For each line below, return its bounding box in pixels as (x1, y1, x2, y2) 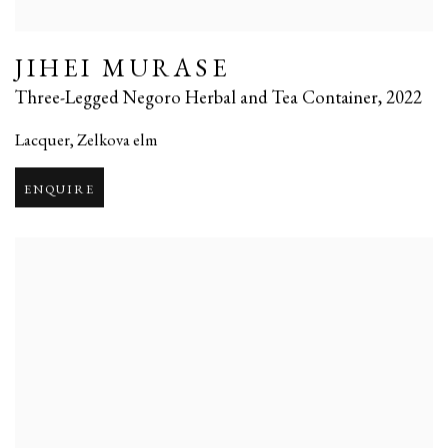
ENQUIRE (24, 180, 96, 198)
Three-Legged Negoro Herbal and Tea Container (15, 84, 378, 109)
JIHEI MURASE (15, 51, 230, 85)
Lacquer (15, 128, 70, 151)
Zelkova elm (77, 128, 158, 151)
